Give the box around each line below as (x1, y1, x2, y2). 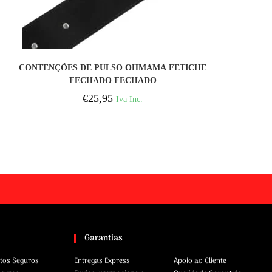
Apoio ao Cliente (174, 254, 226, 267)
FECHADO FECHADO (69, 76, 157, 86)
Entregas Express (74, 254, 130, 267)
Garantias (84, 231, 123, 245)
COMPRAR (91, 57, 134, 66)
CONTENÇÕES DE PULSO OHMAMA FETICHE (19, 63, 207, 73)
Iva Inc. (116, 94, 143, 104)
